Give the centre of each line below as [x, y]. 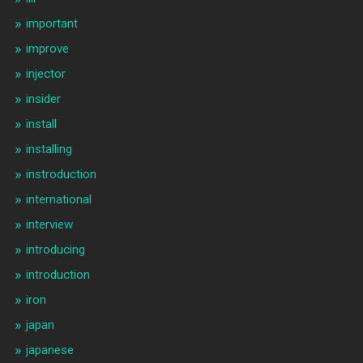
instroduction [61, 174]
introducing [55, 249]
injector [45, 73]
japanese [49, 350]
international [58, 199]
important [51, 23]
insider [43, 98]
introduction [58, 274]
